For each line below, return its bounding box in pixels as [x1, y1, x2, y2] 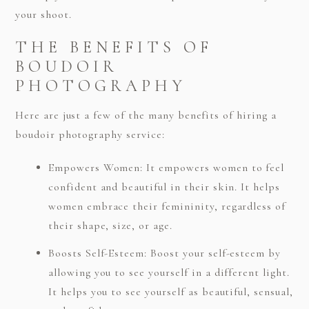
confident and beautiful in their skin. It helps [48, 180, 281, 195]
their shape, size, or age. [48, 219, 172, 233]
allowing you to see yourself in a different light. [48, 265, 290, 279]
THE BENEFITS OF [14, 37, 212, 57]
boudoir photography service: [14, 128, 165, 142]
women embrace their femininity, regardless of [48, 199, 286, 214]
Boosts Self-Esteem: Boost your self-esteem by [48, 246, 281, 260]
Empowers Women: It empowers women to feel [48, 161, 285, 175]
